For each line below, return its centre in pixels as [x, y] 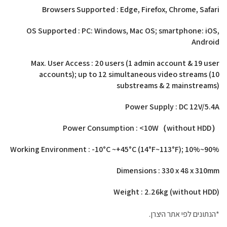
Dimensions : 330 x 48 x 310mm [168, 171]
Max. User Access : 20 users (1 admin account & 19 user [125, 63]
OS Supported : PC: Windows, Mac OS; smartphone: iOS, [123, 31]
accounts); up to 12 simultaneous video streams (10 [129, 74]
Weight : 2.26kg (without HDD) [166, 192]
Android [205, 42]
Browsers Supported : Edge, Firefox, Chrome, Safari [131, 9]
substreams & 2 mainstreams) [168, 85]
